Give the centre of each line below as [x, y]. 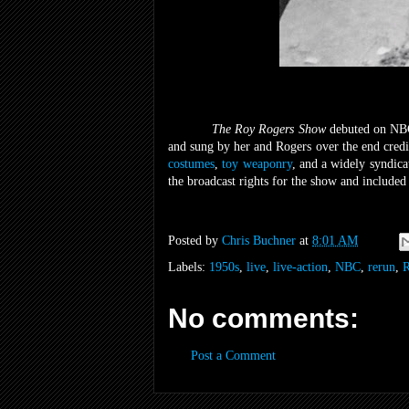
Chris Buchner [259, 241]
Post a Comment [233, 356]
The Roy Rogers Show [271, 130]
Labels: [189, 267]
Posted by [195, 241]
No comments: [263, 319]
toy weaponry [257, 164]
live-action [300, 267]
